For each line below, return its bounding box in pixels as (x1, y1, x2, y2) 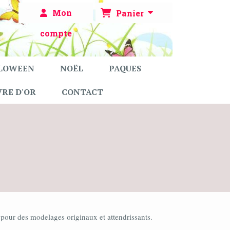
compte (40, 28, 72, 39)
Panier (116, 7, 148, 18)
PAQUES (109, 63, 141, 74)
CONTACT (62, 86, 103, 98)
